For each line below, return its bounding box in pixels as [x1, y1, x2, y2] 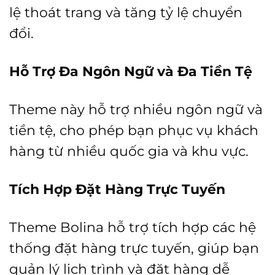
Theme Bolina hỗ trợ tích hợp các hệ [9, 219, 256, 236]
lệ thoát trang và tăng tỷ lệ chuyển [9, 4, 242, 20]
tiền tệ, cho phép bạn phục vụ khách [9, 122, 258, 138]
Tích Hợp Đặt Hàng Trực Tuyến [9, 181, 225, 197]
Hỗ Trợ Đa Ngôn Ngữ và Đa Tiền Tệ [9, 63, 252, 79]
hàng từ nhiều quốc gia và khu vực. [9, 142, 249, 159]
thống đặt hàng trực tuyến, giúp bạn [9, 240, 259, 257]
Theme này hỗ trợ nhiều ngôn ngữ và [9, 101, 263, 117]
